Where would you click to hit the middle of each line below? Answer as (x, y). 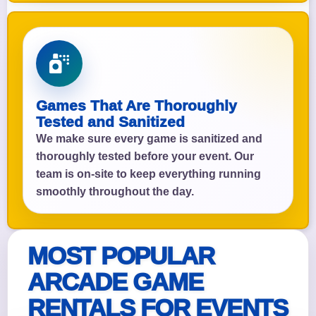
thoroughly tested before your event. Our (145, 157)
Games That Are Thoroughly (136, 106)
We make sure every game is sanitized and (149, 139)
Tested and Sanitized (110, 122)
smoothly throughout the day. (115, 192)
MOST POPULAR (121, 256)
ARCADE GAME (115, 282)
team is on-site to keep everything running (148, 174)
